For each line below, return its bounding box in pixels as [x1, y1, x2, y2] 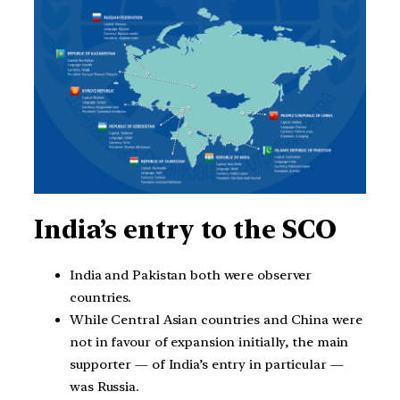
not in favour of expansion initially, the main [70, 334, 349, 351]
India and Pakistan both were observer [70, 267, 312, 284]
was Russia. [70, 379, 139, 396]
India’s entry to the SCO [34, 213, 337, 245]
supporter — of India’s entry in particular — [70, 356, 344, 373]
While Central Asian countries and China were [70, 312, 362, 329]
